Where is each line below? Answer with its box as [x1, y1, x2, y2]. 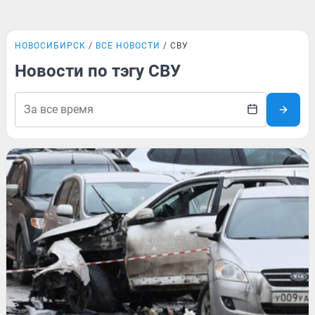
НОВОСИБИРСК [15, 41, 86, 51]
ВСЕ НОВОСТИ [96, 41, 160, 51]
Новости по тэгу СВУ [15, 61, 181, 81]
